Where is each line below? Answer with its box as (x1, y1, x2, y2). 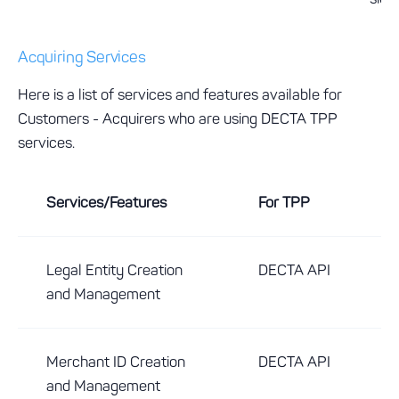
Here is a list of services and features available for (18, 85, 342, 103)
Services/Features (46, 193, 167, 211)
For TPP (258, 193, 310, 211)
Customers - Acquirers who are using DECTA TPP (18, 110, 338, 127)
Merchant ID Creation (46, 353, 185, 370)
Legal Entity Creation (46, 261, 183, 279)
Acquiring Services (18, 47, 146, 67)
